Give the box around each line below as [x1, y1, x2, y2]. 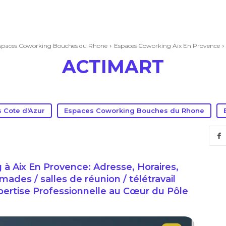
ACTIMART [62, 55, 164, 78]
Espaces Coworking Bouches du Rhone [64, 106, 204, 115]
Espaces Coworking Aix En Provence [114, 42, 220, 49]
